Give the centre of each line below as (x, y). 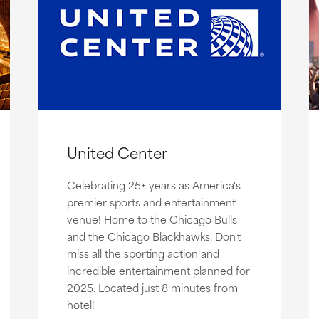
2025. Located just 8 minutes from (152, 287)
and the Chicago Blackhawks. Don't (153, 236)
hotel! (80, 304)
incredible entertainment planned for (158, 270)
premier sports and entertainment (151, 202)
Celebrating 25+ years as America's (153, 184)
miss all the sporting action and (143, 253)
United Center (117, 152)
